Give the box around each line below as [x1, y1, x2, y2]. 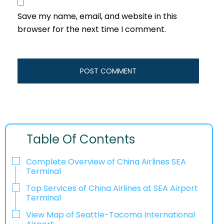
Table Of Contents [26, 131, 135, 148]
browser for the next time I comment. [17, 23, 166, 35]
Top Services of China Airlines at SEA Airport [26, 182, 198, 194]
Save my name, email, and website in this [17, 10, 177, 22]
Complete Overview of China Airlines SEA [26, 156, 186, 168]
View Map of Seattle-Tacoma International [26, 208, 195, 220]
